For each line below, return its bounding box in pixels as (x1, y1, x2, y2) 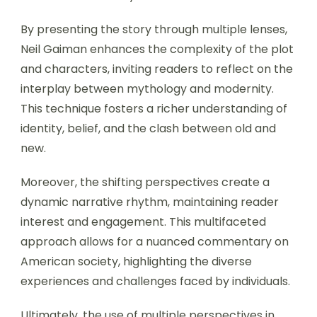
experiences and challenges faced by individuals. (21, 273, 290, 290)
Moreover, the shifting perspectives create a (21, 174, 270, 191)
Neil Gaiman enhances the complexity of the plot (21, 41, 294, 58)
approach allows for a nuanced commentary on (21, 234, 289, 250)
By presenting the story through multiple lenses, (21, 21, 287, 38)
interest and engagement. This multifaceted (21, 214, 266, 231)
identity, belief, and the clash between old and (21, 120, 276, 137)
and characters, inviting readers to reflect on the (21, 61, 293, 78)
